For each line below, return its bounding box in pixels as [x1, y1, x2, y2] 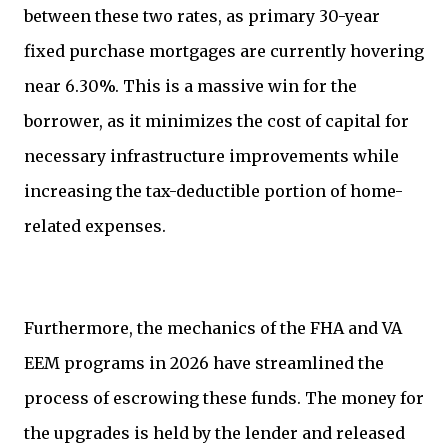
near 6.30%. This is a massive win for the [24, 76, 357, 97]
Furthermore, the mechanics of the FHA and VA [24, 318, 402, 339]
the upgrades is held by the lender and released [24, 423, 405, 444]
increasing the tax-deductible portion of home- [24, 181, 403, 202]
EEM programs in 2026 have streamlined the [24, 353, 384, 374]
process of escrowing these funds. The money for [24, 388, 424, 409]
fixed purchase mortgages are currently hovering [24, 41, 424, 62]
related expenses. [24, 216, 166, 237]
